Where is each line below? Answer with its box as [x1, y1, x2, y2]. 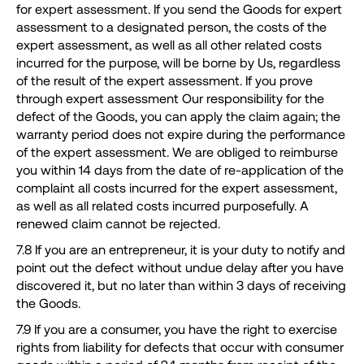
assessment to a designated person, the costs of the [16, 19, 327, 35]
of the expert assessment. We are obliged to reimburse [16, 144, 338, 160]
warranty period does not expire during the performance [16, 126, 345, 142]
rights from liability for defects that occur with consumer [16, 339, 344, 355]
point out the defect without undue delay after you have [16, 259, 344, 275]
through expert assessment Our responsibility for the [16, 90, 324, 106]
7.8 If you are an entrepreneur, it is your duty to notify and [16, 241, 345, 258]
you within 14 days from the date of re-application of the [16, 162, 344, 178]
